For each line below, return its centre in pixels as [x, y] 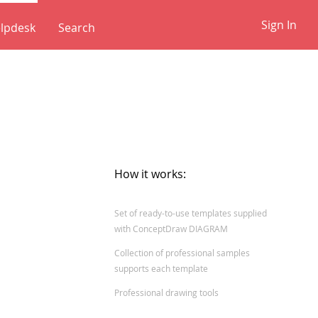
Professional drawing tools [167, 293]
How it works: [150, 174]
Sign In [279, 25]
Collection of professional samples [182, 253]
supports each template [161, 269]
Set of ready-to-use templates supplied [191, 213]
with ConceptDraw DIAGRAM [171, 229]
